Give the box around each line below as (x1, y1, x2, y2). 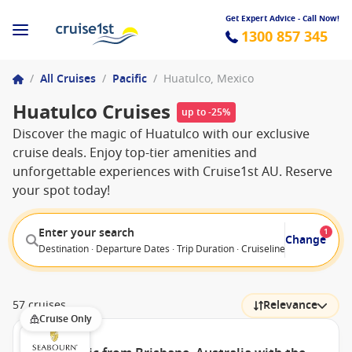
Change (285, 231, 326, 248)
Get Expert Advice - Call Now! (225, 12, 339, 24)
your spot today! (13, 181, 110, 200)
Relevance (263, 297, 317, 313)
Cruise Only (39, 312, 92, 326)
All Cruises (40, 71, 96, 87)
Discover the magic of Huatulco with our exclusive (13, 125, 310, 144)
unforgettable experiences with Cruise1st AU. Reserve (13, 163, 332, 181)
